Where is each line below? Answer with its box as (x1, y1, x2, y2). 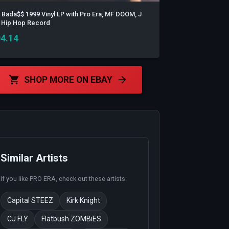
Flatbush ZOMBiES (41, 215, 101, 223)
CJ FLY (7, 215, 28, 223)
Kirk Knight (66, 196, 100, 205)
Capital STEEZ (7, 196, 53, 205)
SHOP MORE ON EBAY (24, 74, 112, 85)
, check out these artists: (55, 174, 127, 182)
